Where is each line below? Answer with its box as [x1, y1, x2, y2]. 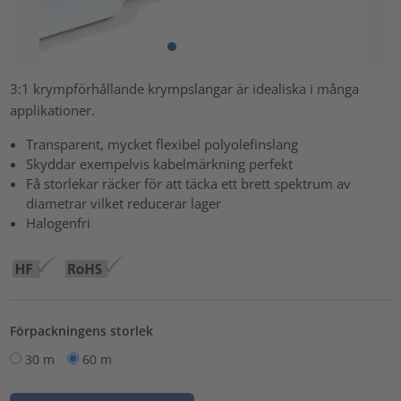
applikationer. [10, 101, 96, 120]
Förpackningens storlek [10, 321, 154, 339]
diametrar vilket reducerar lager [26, 194, 222, 213]
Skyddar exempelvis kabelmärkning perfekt [26, 155, 294, 174]
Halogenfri [26, 214, 91, 233]
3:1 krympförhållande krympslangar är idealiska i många [10, 80, 360, 98]
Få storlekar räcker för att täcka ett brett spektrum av [26, 175, 352, 193]
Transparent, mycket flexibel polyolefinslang [26, 135, 299, 154]
